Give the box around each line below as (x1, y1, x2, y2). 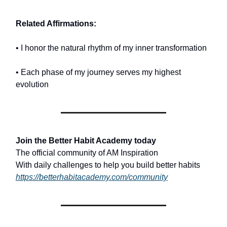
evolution (16, 80, 49, 89)
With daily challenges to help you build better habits (16, 161, 200, 170)
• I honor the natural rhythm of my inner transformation (16, 44, 207, 53)
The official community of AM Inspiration (16, 148, 158, 158)
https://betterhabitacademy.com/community (16, 173, 168, 182)
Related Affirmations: (16, 19, 96, 28)
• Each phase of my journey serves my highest (16, 68, 181, 77)
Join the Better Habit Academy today (16, 136, 156, 145)
